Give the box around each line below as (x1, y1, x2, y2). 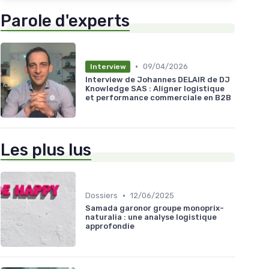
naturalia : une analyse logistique (85, 213, 217, 222)
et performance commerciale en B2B (85, 92, 231, 102)
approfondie (85, 222, 134, 231)
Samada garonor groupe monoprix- (85, 204, 224, 213)
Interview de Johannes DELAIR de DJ (85, 74, 230, 84)
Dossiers (85, 191, 118, 201)
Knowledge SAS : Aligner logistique (85, 83, 225, 93)
